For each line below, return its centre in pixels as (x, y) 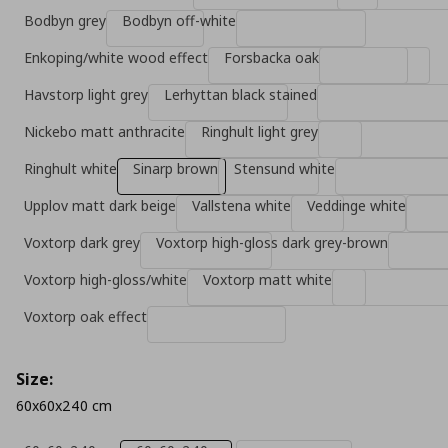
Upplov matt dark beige (100, 205)
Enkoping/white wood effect (116, 57)
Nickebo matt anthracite (104, 131)
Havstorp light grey (86, 94)
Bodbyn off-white (179, 20)
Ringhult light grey (259, 131)
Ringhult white (70, 168)
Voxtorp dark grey (82, 242)
